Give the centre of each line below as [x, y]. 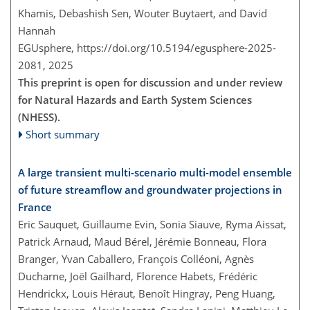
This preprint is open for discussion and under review [150, 82]
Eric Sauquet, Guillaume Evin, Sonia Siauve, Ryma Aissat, [152, 224]
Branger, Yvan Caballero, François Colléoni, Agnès [136, 258]
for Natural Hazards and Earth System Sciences [135, 99]
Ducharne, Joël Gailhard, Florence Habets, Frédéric [138, 276]
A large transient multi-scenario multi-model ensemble [155, 172]
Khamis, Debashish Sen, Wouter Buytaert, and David [143, 13]
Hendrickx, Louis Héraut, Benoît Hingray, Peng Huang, [147, 293]
